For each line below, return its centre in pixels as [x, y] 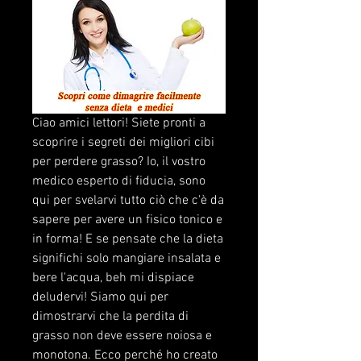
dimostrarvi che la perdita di [110, 317]
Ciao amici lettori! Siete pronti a [119, 124]
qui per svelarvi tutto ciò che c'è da [128, 201]
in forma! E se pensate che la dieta [128, 240]
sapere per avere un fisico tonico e [127, 220]
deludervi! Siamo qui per [100, 298]
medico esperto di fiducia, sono [119, 182]
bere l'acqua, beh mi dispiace [113, 278]
